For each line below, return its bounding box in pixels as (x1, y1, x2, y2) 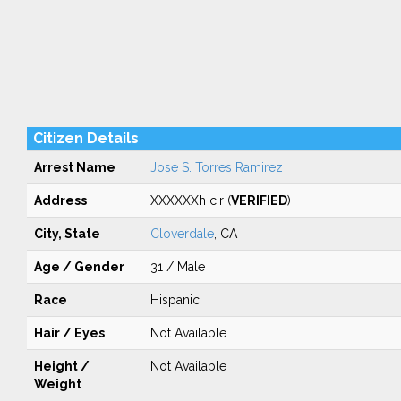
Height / (33, 359, 90, 373)
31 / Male (149, 260, 205, 274)
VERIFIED (230, 193, 287, 208)
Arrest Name (33, 160, 115, 175)
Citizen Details (32, 130, 139, 147)
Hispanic (149, 293, 200, 307)
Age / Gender (33, 260, 124, 274)
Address (33, 193, 87, 208)
